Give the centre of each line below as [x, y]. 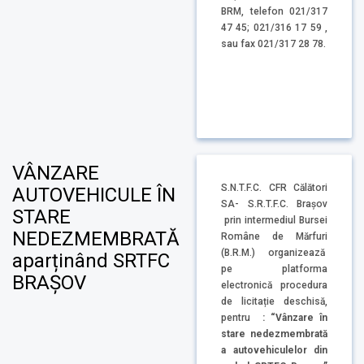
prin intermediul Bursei [274, 220]
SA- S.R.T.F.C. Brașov [274, 204]
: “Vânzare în [292, 317]
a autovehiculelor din [274, 350]
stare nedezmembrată [274, 334]
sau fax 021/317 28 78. [273, 44]
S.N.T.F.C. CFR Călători [274, 187]
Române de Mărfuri [274, 236]
